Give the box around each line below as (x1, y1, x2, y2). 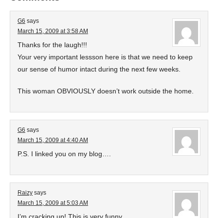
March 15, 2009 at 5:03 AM (18, 200, 88, 206)
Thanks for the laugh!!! (18, 41, 87, 49)
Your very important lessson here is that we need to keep (18, 53, 193, 61)
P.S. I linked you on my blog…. (18, 150, 111, 158)
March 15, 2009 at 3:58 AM (18, 28, 88, 35)
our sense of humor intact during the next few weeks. (18, 65, 181, 73)
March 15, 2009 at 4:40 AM (18, 137, 88, 144)
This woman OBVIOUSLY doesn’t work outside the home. (18, 87, 194, 95)
